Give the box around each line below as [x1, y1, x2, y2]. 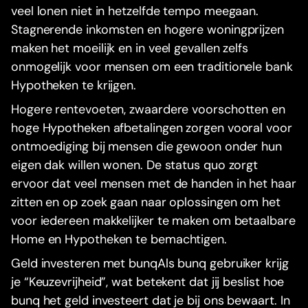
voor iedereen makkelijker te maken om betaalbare [11, 212, 296, 229]
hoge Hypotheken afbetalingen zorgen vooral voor [11, 119, 292, 136]
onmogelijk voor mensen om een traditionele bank [11, 58, 293, 75]
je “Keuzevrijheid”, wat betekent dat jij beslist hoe [11, 273, 285, 290]
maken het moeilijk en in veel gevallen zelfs [11, 39, 249, 56]
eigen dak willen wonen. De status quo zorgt [11, 156, 258, 173]
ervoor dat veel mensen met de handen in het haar [11, 175, 296, 192]
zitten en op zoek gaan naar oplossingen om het [11, 193, 280, 210]
